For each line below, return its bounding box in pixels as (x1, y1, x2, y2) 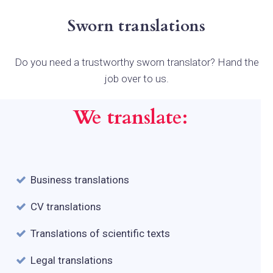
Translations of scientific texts (30, 227, 170, 239)
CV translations (30, 200, 101, 213)
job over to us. (104, 72, 169, 85)
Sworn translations (68, 15, 205, 37)
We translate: (73, 104, 188, 131)
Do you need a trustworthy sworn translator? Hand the (14, 55, 259, 68)
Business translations (30, 173, 129, 186)
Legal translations (30, 253, 113, 266)
